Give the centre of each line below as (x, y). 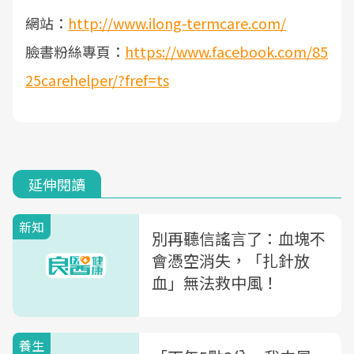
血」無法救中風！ (215, 282)
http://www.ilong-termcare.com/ (177, 23)
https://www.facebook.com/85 (226, 51)
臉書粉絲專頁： (75, 51)
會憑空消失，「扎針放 (231, 260)
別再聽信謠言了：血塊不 (239, 238)
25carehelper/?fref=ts (97, 80)
